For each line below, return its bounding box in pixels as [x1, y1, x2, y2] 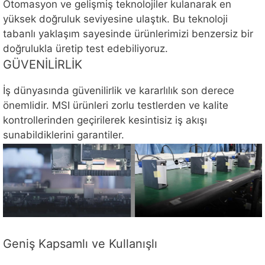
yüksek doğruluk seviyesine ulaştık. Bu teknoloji [3, 13, 228, 25]
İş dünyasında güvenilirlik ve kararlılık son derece [3, 85, 234, 96]
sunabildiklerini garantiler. [3, 129, 124, 141]
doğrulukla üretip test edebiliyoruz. [3, 43, 168, 55]
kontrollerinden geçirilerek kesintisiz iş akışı [3, 114, 207, 126]
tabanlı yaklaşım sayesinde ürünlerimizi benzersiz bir [3, 28, 253, 40]
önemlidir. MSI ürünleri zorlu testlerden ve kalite [3, 99, 228, 111]
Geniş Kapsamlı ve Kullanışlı [3, 237, 157, 251]
